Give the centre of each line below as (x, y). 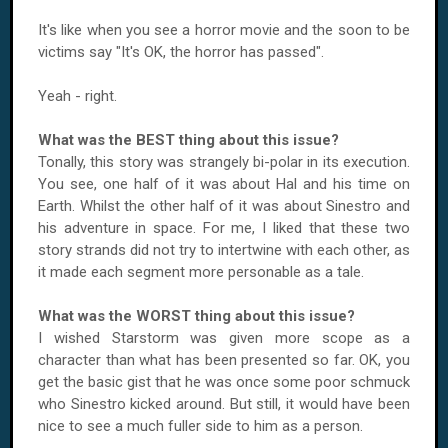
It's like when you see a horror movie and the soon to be (224, 30)
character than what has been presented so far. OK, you (224, 360)
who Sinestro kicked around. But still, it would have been (224, 404)
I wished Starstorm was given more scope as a (224, 338)
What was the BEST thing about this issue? (188, 140)
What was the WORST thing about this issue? (196, 316)
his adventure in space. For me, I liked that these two (224, 228)
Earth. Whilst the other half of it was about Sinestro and (224, 206)
